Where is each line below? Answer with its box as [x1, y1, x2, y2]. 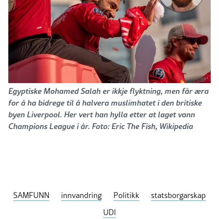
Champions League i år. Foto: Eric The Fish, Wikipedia [8, 120, 193, 131]
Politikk [113, 190, 139, 201]
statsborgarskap [151, 190, 206, 201]
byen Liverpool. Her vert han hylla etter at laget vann [8, 108, 195, 120]
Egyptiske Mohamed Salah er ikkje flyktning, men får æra [8, 85, 209, 96]
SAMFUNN [13, 190, 49, 201]
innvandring [61, 190, 102, 201]
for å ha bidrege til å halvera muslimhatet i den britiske [8, 96, 202, 108]
